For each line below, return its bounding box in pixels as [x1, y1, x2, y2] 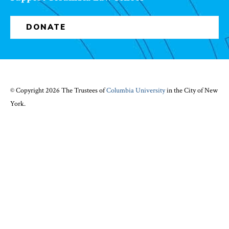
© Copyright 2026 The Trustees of [10, 86, 106, 95]
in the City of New [165, 86, 218, 95]
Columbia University [106, 86, 165, 95]
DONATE [26, 22, 66, 32]
